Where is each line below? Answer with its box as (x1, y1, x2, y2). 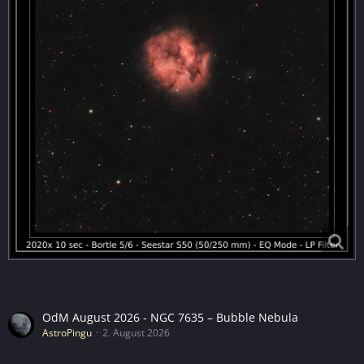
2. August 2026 (102, 326, 170, 340)
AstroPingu (42, 326, 92, 340)
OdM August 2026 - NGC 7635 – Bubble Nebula (42, 310, 298, 326)
